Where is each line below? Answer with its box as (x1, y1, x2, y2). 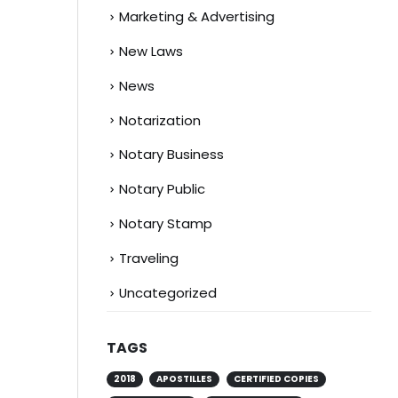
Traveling (118, 249, 179, 268)
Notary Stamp (118, 214, 212, 234)
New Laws (118, 41, 183, 60)
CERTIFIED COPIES (234, 371, 320, 386)
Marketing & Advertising (118, 6, 275, 26)
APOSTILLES (156, 371, 213, 386)
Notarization (118, 110, 201, 130)
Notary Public (118, 179, 205, 199)
